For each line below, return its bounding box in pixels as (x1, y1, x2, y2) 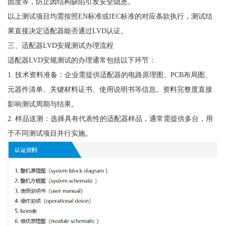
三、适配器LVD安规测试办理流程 (7, 41, 114, 49)
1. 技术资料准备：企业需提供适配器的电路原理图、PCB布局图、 (7, 70, 212, 79)
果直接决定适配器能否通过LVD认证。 (7, 26, 128, 35)
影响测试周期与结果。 (7, 99, 78, 108)
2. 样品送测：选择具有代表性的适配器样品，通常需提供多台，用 (7, 114, 213, 123)
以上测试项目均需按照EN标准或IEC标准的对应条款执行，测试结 (7, 12, 212, 20)
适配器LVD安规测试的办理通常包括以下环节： (7, 55, 156, 64)
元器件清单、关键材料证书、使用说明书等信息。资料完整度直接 (7, 85, 212, 93)
